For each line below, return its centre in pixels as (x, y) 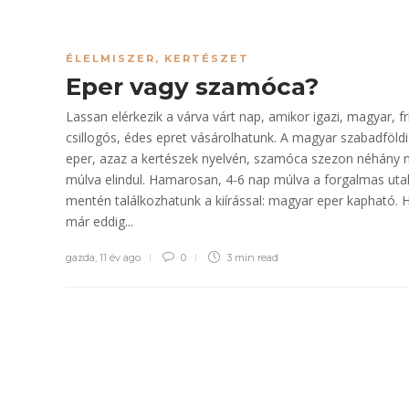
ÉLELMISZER (110, 58)
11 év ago (120, 257)
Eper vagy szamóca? (195, 87)
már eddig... (100, 221)
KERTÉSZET (207, 58)
